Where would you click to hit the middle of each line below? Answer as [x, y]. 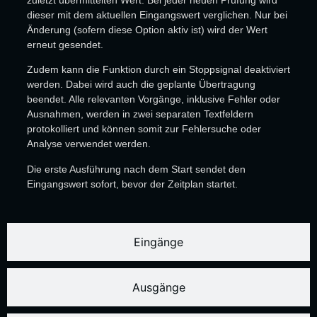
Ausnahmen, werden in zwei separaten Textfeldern [140, 114]
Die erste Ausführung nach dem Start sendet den [136, 169]
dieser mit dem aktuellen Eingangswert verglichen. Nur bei [157, 15]
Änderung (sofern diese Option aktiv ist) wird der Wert [147, 29]
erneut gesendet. [65, 44]
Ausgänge [158, 287]
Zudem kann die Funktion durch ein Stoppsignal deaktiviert [158, 70]
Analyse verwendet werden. [88, 144]
